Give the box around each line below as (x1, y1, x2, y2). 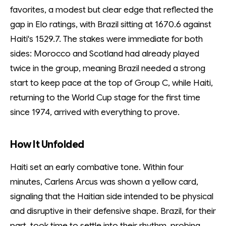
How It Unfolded (10, 138, 84, 151)
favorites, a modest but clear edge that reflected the (10, 5, 213, 15)
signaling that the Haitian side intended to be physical (10, 191, 213, 202)
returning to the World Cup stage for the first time (10, 92, 200, 103)
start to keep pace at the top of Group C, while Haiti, (10, 78, 213, 88)
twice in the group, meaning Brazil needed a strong (10, 63, 205, 74)
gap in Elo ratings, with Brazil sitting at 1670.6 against (10, 19, 211, 30)
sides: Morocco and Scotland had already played (10, 48, 199, 59)
